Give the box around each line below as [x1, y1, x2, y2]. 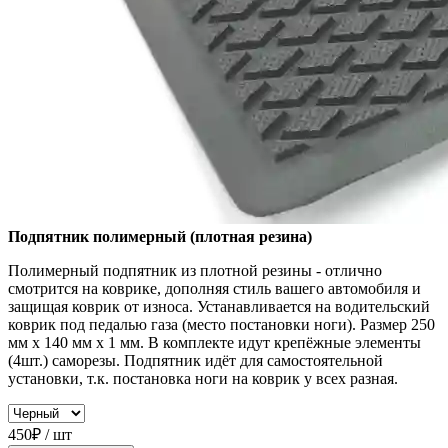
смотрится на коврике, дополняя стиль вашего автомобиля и [8, 280, 421, 298]
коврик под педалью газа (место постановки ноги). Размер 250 [8, 316, 435, 334]
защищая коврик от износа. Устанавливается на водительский [8, 298, 430, 316]
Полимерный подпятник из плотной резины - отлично [8, 262, 382, 280]
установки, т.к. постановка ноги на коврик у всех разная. [8, 370, 398, 388]
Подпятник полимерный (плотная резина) [8, 228, 312, 246]
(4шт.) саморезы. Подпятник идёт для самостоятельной [8, 352, 383, 370]
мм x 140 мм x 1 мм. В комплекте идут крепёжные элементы [8, 334, 421, 352]
